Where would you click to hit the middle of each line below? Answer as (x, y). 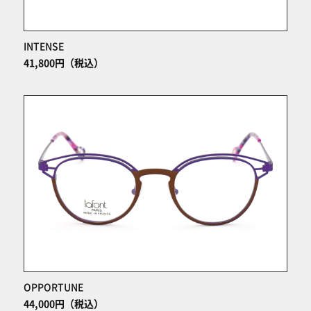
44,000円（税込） (63, 304)
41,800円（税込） (63, 64)
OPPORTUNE (53, 288)
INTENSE (43, 47)
